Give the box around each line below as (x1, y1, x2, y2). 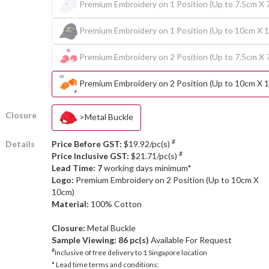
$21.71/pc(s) (128, 150, 179, 161)
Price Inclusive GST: (51, 150, 129, 161)
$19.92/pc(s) (121, 138, 172, 149)
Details (5, 138, 35, 149)
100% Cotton (90, 198, 142, 209)
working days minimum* (101, 162, 192, 173)
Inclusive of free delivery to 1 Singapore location (54, 247, 207, 257)
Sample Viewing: (51, 234, 116, 245)
